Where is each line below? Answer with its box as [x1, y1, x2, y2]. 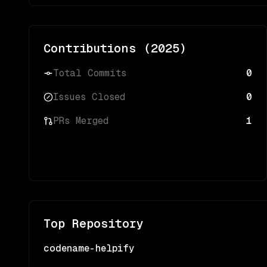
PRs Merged [53, 115, 108, 126]
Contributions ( [44, 42, 151, 55]
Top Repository [44, 217, 144, 230]
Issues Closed [53, 91, 125, 103]
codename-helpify [44, 243, 135, 254]
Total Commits [53, 67, 126, 79]
